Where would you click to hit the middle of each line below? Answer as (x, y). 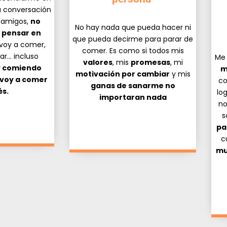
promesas (150, 62)
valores (98, 62)
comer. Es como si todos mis (133, 50)
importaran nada (133, 97)
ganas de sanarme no (133, 85)
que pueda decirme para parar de (133, 39)
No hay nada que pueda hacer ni (133, 27)
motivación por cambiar (122, 74)
